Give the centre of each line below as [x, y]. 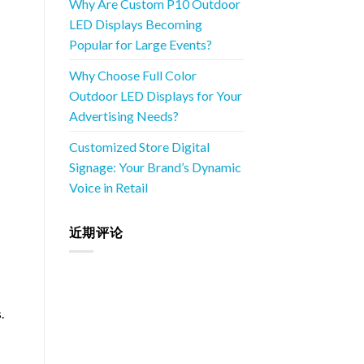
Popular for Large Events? [140, 44]
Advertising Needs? [123, 115]
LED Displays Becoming [135, 24]
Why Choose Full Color [132, 75]
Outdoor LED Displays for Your [155, 95]
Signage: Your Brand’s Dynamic [155, 167]
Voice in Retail [108, 187]
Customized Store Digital [139, 146]
